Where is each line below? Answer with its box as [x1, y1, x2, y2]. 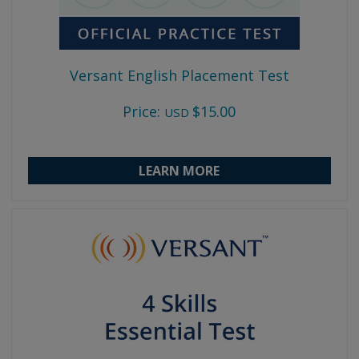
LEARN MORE [139, 161, 220, 179]
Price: [123, 101, 161, 121]
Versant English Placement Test [69, 65, 289, 85]
